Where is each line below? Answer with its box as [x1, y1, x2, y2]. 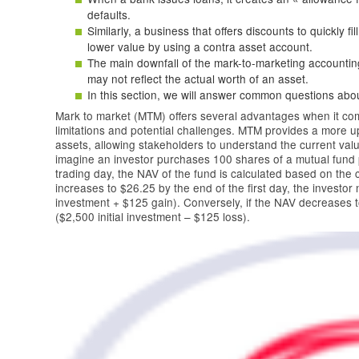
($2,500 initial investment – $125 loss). [55, 208, 250, 224]
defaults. [87, 6, 131, 22]
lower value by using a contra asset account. [87, 38, 313, 54]
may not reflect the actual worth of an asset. [87, 70, 309, 87]
